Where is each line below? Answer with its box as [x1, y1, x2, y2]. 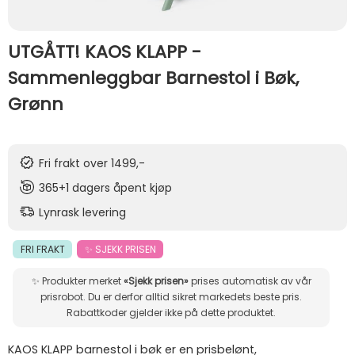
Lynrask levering [39, 204, 126, 220]
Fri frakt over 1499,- [39, 155, 145, 171]
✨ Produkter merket [31, 274, 124, 288]
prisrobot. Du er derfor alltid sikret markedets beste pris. [40, 290, 88, 304]
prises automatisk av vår [188, 274, 311, 288]
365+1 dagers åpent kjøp [39, 180, 172, 196]
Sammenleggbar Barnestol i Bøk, [8, 66, 299, 90]
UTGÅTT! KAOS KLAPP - [8, 40, 201, 64]
